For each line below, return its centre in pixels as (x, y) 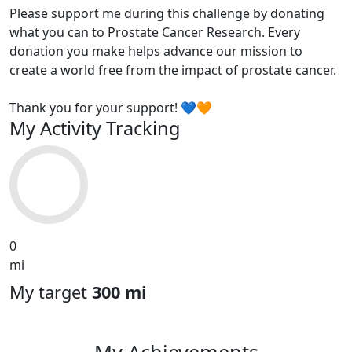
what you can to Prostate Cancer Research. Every (155, 33)
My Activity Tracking (95, 128)
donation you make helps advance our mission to (156, 51)
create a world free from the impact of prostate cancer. (173, 70)
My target (51, 292)
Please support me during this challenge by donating (167, 14)
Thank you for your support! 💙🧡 (111, 108)
